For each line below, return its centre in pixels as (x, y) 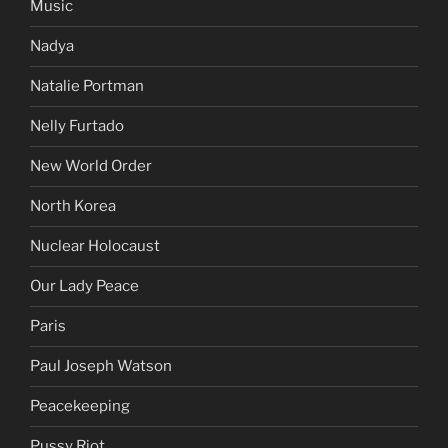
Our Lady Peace (84, 286)
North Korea (73, 206)
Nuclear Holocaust (95, 246)
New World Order (91, 166)
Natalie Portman (87, 86)
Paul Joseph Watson (101, 366)
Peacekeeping (80, 406)
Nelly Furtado (77, 126)
